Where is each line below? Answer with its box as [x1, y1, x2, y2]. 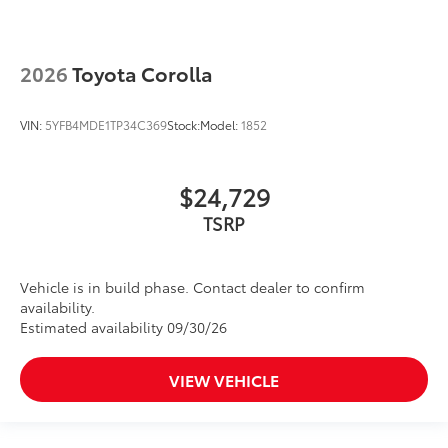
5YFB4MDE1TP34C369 [45, 115, 167, 133]
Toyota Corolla [72, 58, 213, 87]
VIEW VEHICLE [169, 367, 279, 391]
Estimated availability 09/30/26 [20, 316, 227, 337]
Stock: [167, 115, 200, 133]
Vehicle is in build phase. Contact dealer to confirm [20, 276, 365, 297]
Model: [200, 115, 241, 133]
